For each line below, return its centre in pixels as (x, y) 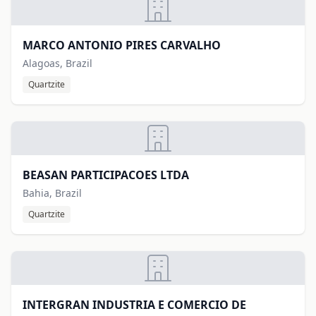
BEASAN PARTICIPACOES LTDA (106, 175)
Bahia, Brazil (52, 193)
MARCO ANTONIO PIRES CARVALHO (122, 45)
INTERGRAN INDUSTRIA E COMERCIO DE (134, 305)
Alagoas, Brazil (57, 63)
